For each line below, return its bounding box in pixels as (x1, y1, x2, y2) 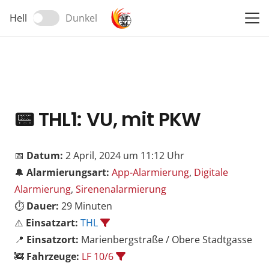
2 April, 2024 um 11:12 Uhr (63, 149, 184, 163)
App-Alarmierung (112, 166, 189, 180)
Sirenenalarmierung (76, 183, 166, 196)
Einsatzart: (26, 216, 78, 230)
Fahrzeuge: (26, 250, 79, 264)
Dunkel (65, 11, 97, 25)
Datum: (26, 149, 63, 163)
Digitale (194, 166, 228, 180)
